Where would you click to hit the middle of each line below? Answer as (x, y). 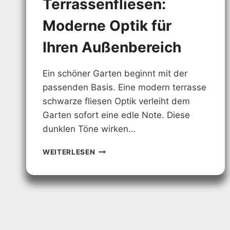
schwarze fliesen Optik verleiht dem (116, 101)
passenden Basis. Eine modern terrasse (124, 88)
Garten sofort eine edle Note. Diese (116, 115)
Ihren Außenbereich (112, 47)
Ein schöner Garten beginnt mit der (115, 74)
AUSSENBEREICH (123, 214)
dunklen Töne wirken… (89, 129)
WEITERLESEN (69, 152)
